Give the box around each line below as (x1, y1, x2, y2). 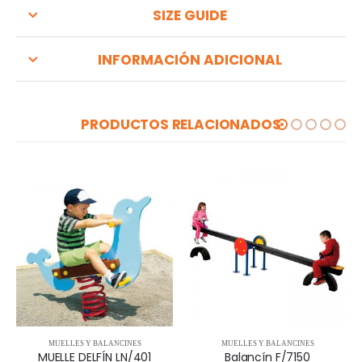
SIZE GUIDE (152, 5, 227, 25)
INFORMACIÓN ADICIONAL (97, 49, 282, 69)
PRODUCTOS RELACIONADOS (81, 114, 281, 134)
